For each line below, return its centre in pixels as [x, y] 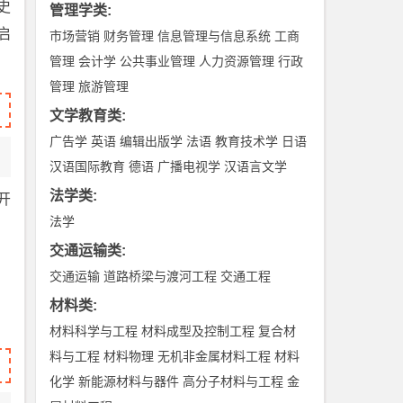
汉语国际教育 [88, 166]
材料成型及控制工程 [198, 331]
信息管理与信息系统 [215, 36]
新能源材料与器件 [129, 381]
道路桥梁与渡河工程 [161, 276]
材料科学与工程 [94, 331]
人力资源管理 [237, 61]
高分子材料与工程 [233, 381]
